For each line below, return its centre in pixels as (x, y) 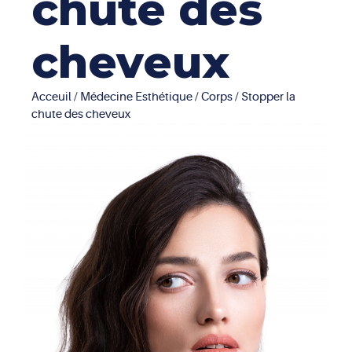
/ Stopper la (264, 97)
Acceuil (51, 97)
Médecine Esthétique (136, 97)
